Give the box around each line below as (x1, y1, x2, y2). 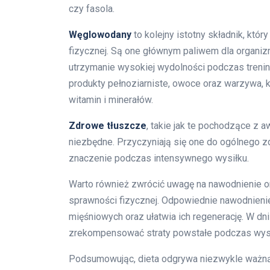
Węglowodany (69, 29, 131, 41)
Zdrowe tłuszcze (69, 120, 146, 132)
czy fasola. (69, 3, 115, 15)
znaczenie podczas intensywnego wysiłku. (69, 152, 249, 165)
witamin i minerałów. (69, 94, 153, 106)
